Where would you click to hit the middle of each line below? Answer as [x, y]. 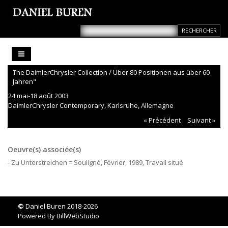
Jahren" [24, 82]
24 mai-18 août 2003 [38, 96]
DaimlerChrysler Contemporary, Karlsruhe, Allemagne [91, 106]
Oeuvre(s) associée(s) [44, 150]
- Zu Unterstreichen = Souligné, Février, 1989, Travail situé [95, 163]
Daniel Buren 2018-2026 [61, 206]
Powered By [37, 216]
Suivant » [201, 120]
